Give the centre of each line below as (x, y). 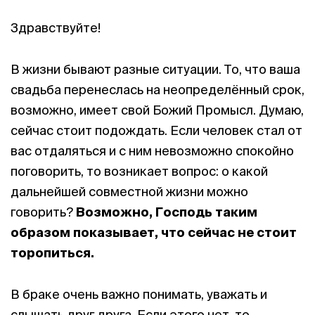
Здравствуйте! (56, 28)
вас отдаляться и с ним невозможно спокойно (152, 151)
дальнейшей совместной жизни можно (129, 192)
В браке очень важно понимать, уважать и (139, 294)
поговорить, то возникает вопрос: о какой (139, 171)
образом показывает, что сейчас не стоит (154, 232)
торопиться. (52, 253)
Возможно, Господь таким (167, 212)
